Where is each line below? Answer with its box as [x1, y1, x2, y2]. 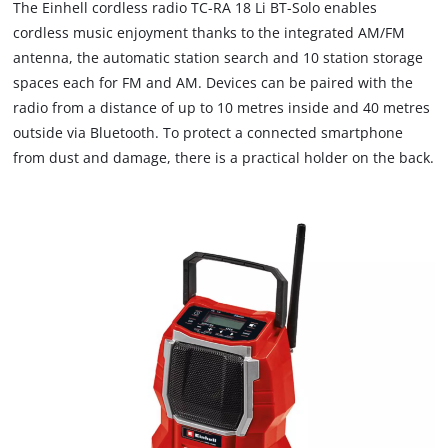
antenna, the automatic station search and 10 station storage [13, 48, 424, 68]
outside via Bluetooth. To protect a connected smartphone [13, 123, 404, 143]
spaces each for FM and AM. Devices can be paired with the [13, 73, 414, 93]
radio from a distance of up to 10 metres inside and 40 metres [13, 98, 431, 118]
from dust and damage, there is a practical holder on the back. [13, 148, 435, 168]
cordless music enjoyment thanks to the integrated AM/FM [13, 23, 406, 43]
